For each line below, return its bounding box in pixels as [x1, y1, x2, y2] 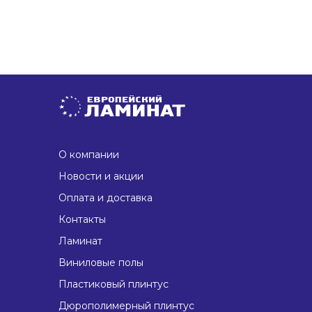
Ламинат [58, 235, 102, 247]
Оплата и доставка [58, 192, 153, 204]
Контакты [58, 213, 106, 226]
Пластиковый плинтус [58, 278, 169, 290]
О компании [58, 148, 119, 161]
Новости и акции [58, 170, 143, 182]
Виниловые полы [58, 256, 143, 269]
